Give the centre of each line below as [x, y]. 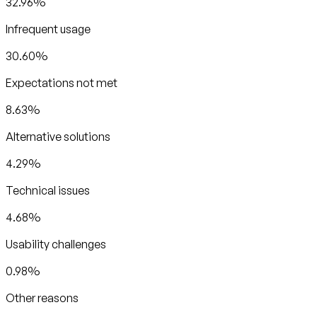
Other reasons [42, 298]
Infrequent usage [48, 29]
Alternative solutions [58, 137]
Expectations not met [62, 83]
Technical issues [48, 191]
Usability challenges [56, 244]
